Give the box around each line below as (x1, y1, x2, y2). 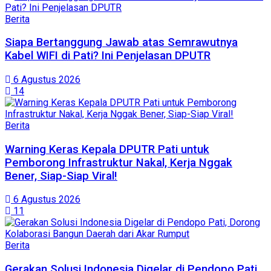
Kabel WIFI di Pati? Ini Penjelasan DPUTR (5, 49, 211, 63)
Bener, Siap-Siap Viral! (5, 169, 117, 183)
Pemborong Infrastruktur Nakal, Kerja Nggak (5, 155, 232, 169)
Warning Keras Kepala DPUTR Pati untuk (5, 142, 209, 156)
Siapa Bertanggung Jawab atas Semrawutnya (5, 36, 238, 50)
